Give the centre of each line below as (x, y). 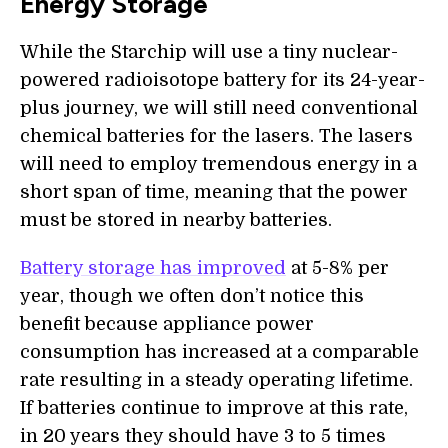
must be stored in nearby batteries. (176, 220)
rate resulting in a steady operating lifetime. (216, 380)
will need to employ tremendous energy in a (218, 164)
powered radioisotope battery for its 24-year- (222, 80)
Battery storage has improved (153, 268)
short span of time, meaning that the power (214, 192)
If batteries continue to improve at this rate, (214, 408)
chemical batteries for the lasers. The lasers (216, 136)
